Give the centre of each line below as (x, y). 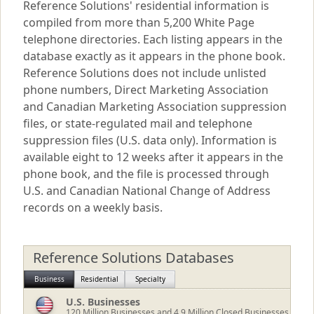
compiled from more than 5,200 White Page (139, 22)
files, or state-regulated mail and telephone (138, 123)
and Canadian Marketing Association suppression (155, 107)
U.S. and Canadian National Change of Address (147, 191)
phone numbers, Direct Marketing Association (146, 90)
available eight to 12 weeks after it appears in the (153, 157)
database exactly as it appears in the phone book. (154, 56)
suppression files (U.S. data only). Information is (150, 140)
